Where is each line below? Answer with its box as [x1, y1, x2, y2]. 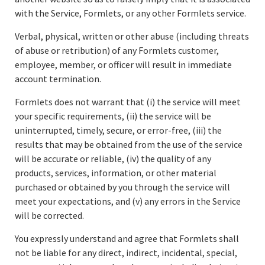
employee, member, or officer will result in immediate [15, 59, 232, 70]
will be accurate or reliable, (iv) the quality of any [15, 153, 211, 164]
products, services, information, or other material [15, 167, 216, 179]
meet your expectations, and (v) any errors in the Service [15, 195, 241, 207]
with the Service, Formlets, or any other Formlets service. [15, 7, 246, 19]
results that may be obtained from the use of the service [15, 138, 243, 150]
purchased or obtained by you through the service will [15, 181, 230, 193]
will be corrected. [15, 209, 84, 221]
